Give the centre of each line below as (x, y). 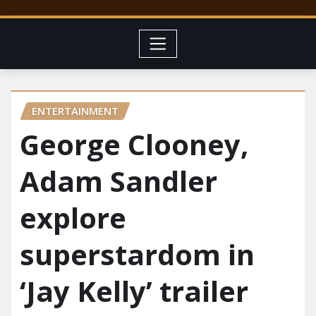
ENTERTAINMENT (75, 110)
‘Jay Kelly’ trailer (134, 291)
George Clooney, (134, 145)
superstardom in (137, 255)
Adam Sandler (119, 181)
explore (73, 218)
